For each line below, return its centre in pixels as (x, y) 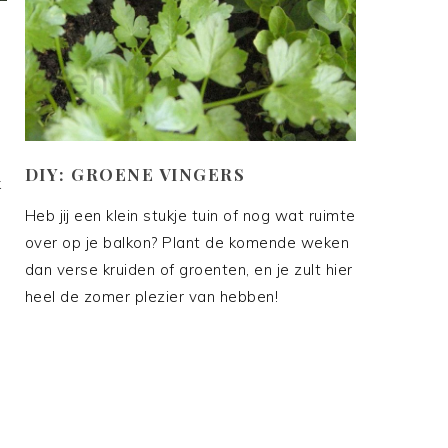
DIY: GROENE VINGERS (135, 173)
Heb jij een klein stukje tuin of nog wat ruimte (190, 215)
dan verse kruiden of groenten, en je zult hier (188, 269)
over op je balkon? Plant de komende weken (187, 242)
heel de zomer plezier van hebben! (151, 296)
